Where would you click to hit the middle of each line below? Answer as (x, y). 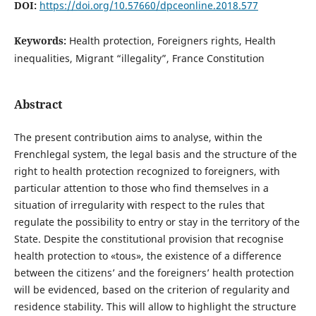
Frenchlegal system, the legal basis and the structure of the (155, 154)
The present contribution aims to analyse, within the (138, 138)
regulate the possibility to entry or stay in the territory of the (157, 222)
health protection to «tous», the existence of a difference (147, 256)
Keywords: (41, 40)
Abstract (38, 104)
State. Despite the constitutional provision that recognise (148, 239)
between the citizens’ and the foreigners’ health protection (154, 273)
